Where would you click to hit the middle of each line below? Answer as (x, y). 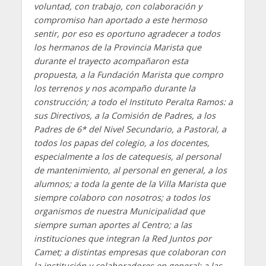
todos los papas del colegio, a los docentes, (121, 143)
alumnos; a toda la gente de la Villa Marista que (129, 184)
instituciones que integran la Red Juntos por (122, 238)
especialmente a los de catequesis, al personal (127, 156)
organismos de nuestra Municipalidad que (119, 211)
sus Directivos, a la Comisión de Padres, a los (124, 115)
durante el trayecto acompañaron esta (111, 61)
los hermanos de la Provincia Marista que (117, 47)
